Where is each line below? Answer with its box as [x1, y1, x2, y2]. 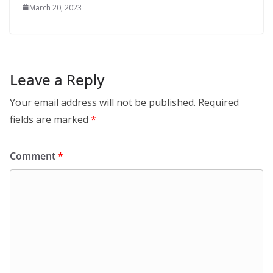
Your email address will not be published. [10, 95, 196, 109]
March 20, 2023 [29, 2, 82, 13]
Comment [10, 149, 58, 163]
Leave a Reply [10, 69, 104, 90]
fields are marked [10, 112, 91, 126]
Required [198, 95, 239, 109]
